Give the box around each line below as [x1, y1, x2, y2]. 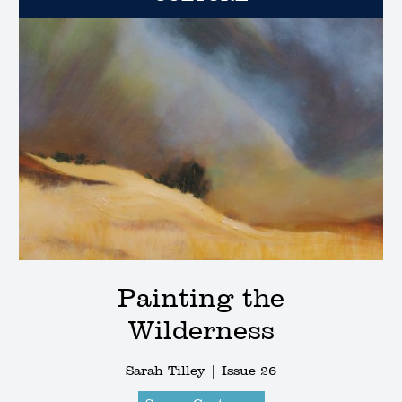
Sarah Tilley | [126, 363, 222, 380]
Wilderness [127, 314, 275, 346]
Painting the [118, 282, 284, 314]
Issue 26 [222, 363, 276, 380]
